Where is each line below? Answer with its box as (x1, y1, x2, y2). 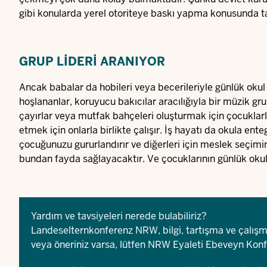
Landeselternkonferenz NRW (31, 224, 158, 237)
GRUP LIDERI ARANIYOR (19, 54, 165, 69)
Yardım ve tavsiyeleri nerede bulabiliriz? (31, 210, 207, 222)
